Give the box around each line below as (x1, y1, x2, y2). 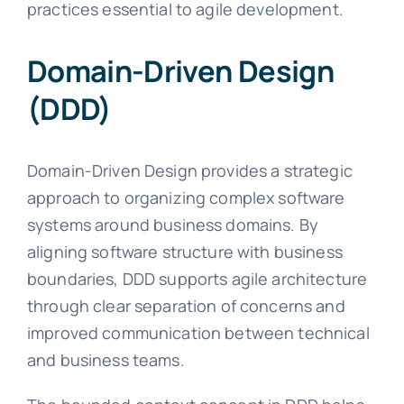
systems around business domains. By (26, 214, 319, 236)
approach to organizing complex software (26, 187, 345, 209)
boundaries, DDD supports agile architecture (26, 268, 368, 290)
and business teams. (26, 349, 185, 372)
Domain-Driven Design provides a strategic (26, 160, 353, 182)
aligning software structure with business (26, 241, 343, 263)
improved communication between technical (26, 322, 370, 344)
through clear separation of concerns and (26, 295, 345, 317)
